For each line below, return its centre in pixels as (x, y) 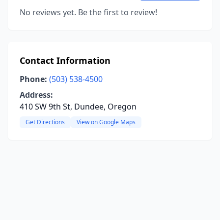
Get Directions (45, 122)
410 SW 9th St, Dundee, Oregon (78, 107)
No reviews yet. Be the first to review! (88, 12)
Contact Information (65, 60)
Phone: (33, 79)
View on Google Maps (106, 122)
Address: (36, 95)
